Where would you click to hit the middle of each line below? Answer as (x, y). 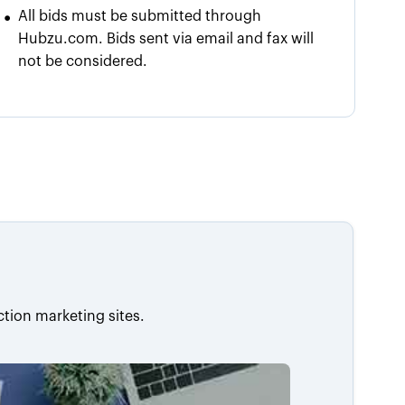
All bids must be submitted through (140, 16)
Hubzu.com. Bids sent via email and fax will (166, 38)
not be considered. (83, 61)
